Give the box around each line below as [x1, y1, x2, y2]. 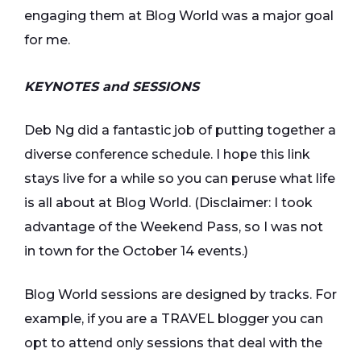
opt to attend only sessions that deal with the [24, 335, 322, 351]
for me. [24, 32, 70, 48]
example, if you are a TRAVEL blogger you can [24, 311, 323, 326]
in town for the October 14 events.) [24, 243, 248, 259]
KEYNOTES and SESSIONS [24, 79, 199, 94]
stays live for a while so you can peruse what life [24, 171, 335, 186]
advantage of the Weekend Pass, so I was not [24, 219, 323, 234]
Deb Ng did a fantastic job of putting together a [24, 122, 336, 138]
